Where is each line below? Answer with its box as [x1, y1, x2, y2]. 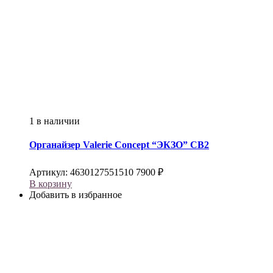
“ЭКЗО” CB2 [149, 140, 209, 151]
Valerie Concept [83, 140, 149, 151]
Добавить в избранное [29, 190, 122, 200]
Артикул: [29, 167, 70, 178]
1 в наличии [29, 116, 80, 127]
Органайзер [29, 140, 83, 151]
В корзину [29, 179, 72, 190]
